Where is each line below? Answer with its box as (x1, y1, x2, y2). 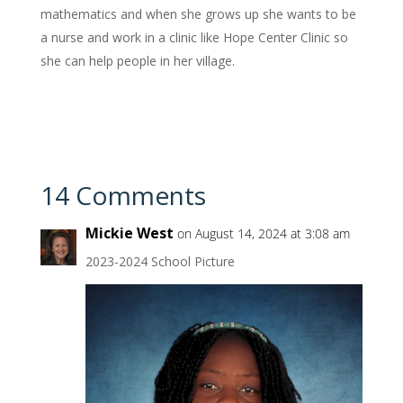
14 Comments (40, 178, 206, 213)
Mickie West (85, 223, 174, 244)
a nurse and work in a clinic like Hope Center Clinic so (40, 29, 348, 47)
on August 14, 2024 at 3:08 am (176, 225, 350, 243)
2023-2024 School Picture (85, 253, 235, 271)
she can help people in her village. (40, 52, 235, 70)
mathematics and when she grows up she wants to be (40, 5, 356, 23)
